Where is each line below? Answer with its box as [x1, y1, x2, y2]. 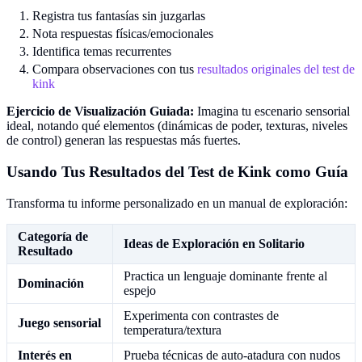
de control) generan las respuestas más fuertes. [6, 133, 241, 148]
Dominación [18, 276, 84, 290]
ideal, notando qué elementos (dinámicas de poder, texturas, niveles [6, 119, 347, 133]
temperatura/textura [124, 322, 221, 337]
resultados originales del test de [197, 62, 355, 77]
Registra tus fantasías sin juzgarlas [32, 9, 205, 23]
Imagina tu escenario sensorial [194, 104, 350, 119]
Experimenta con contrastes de [124, 308, 279, 322]
